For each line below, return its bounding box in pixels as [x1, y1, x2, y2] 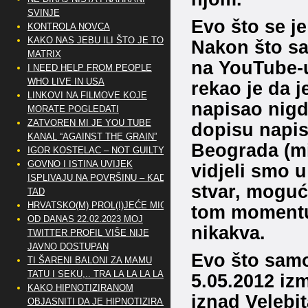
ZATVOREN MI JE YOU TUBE [27, 118, 151, 128]
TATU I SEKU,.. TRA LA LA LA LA [27, 269, 164, 279]
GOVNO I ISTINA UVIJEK [27, 159, 133, 169]
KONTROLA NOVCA [27, 21, 110, 32]
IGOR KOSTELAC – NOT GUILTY [27, 145, 164, 155]
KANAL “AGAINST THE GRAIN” [27, 131, 157, 142]
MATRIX [27, 49, 61, 59]
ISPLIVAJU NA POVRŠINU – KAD [27, 173, 166, 183]
